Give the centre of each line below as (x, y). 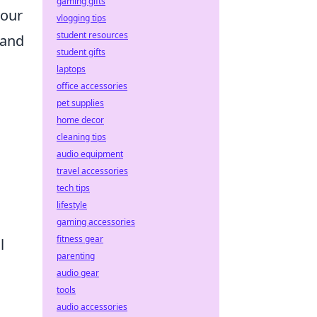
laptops (71, 69)
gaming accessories (96, 222)
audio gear (78, 273)
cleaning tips (81, 137)
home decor (80, 120)
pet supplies (80, 103)
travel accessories (92, 171)
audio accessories (92, 307)
